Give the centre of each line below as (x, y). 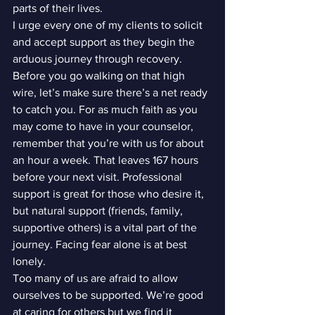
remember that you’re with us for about (110, 143)
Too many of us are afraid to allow (97, 278)
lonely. (29, 261)
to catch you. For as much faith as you (107, 109)
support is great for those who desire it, (110, 194)
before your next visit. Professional (99, 177)
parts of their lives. (58, 8)
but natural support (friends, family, (99, 211)
